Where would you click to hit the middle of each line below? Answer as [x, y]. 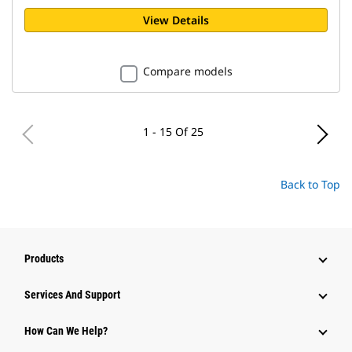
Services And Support [72, 295]
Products [44, 258]
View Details [176, 20]
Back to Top [310, 184]
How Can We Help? [66, 331]
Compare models [187, 71]
